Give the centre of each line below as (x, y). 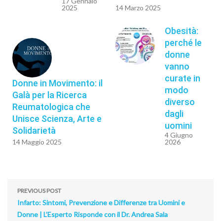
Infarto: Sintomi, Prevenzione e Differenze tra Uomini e (101, 203)
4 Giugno (179, 135)
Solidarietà (34, 131)
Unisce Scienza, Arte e (57, 119)
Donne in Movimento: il (57, 83)
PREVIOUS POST (39, 191)
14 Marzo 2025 (138, 8)
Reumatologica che (51, 107)
